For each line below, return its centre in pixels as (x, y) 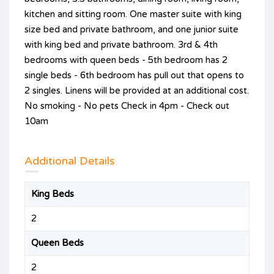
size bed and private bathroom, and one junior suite (131, 29)
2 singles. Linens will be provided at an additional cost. (137, 90)
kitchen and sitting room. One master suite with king (133, 14)
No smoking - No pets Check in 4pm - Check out (127, 106)
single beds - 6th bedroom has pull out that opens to (134, 75)
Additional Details (70, 161)
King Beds (53, 194)
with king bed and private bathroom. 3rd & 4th (121, 44)
